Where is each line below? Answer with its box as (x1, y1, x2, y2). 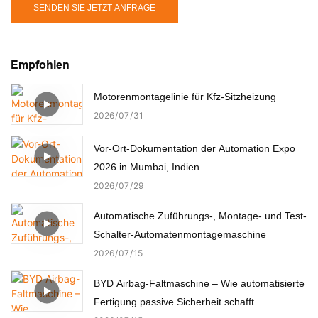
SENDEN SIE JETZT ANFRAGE (33, 2, 155, 13)
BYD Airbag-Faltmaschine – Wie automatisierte (94, 277, 305, 289)
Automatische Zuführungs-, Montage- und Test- (94, 209, 307, 221)
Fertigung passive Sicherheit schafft (94, 295, 254, 307)
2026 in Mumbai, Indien (94, 160, 199, 172)
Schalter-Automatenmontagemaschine (94, 228, 266, 240)
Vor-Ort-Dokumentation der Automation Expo (94, 142, 295, 154)
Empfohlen (11, 59, 70, 72)
